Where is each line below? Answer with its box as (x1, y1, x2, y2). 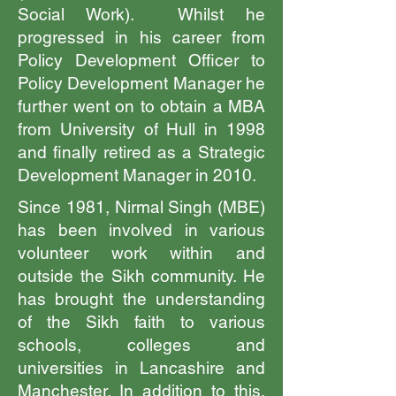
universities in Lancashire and (18, 358, 265, 377)
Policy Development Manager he (18, 73, 265, 93)
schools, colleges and (18, 335, 265, 354)
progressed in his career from (18, 27, 265, 47)
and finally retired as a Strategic (18, 142, 265, 162)
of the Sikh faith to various (18, 312, 265, 331)
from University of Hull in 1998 (18, 119, 265, 139)
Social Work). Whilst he (18, 4, 265, 24)
